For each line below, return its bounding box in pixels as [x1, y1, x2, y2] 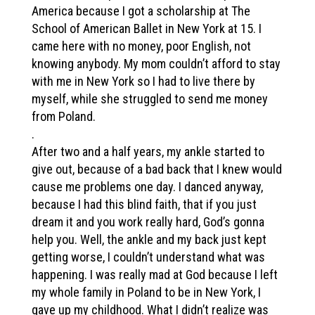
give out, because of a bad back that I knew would [32, 161, 282, 176]
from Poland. [32, 108, 96, 124]
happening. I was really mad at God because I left [32, 266, 278, 282]
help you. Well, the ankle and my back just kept [32, 231, 266, 247]
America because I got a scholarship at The [32, 3, 250, 18]
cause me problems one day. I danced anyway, [32, 179, 263, 194]
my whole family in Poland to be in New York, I [32, 284, 261, 300]
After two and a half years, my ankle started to [32, 143, 264, 159]
